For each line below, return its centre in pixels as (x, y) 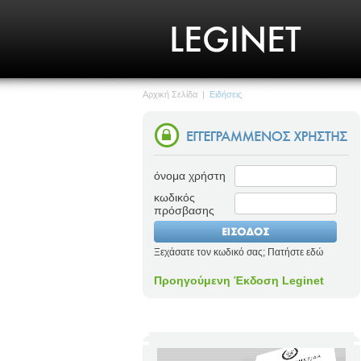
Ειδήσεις (226, 94)
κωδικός (174, 197)
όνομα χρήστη (190, 176)
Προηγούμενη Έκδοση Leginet (239, 280)
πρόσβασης (184, 210)
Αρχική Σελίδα (170, 94)
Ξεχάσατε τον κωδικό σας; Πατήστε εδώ (239, 252)
